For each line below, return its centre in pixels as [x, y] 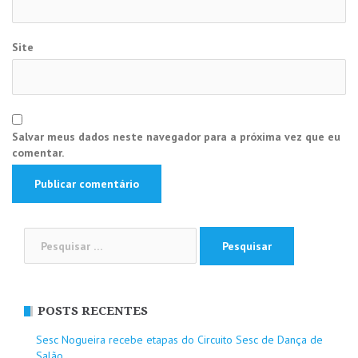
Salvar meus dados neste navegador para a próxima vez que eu [176, 136]
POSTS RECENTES [93, 311]
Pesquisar [48, 235]
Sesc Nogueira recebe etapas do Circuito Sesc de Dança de [179, 340]
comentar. [38, 152]
